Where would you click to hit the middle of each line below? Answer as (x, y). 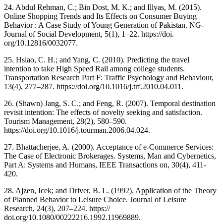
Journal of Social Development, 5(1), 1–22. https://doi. (89, 34)
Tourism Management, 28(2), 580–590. (65, 121)
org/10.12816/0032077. (41, 43)
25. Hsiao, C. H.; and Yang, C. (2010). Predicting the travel (97, 60)
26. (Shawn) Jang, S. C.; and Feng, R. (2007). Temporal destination (110, 104)
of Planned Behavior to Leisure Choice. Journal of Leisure (95, 200)
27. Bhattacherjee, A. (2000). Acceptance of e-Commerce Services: (109, 147)
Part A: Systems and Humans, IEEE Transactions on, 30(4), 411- (105, 165)
